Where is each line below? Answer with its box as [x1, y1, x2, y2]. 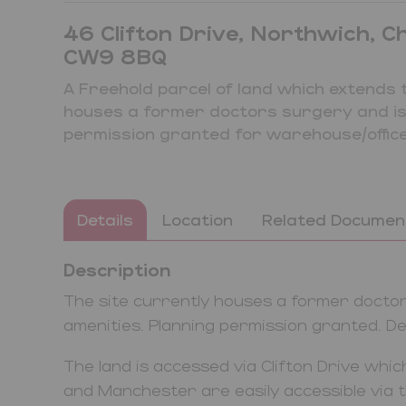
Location [162, 208, 233, 229]
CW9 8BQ [63, 42, 167, 69]
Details [77, 208, 133, 229]
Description [63, 257, 170, 280]
